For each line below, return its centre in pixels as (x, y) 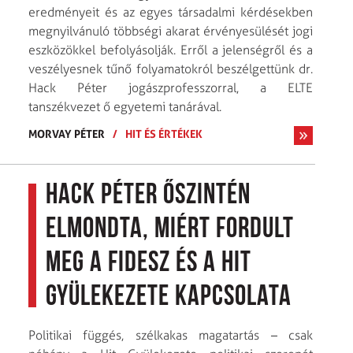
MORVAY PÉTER (67, 133)
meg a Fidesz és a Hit (149, 264)
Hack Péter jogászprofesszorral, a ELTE (171, 87)
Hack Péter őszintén (148, 196)
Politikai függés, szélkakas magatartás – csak (171, 335)
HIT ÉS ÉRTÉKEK (164, 133)
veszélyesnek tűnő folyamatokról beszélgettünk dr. (171, 69)
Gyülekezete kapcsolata (169, 297)
